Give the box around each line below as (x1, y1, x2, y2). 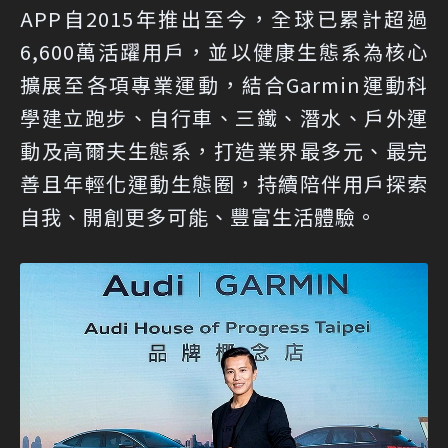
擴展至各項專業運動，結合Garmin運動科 (20, 70, 428, 100)
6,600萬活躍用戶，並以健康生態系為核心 (20, 37, 428, 67)
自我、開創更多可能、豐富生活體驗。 (20, 202, 377, 232)
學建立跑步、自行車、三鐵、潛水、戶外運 (20, 103, 428, 133)
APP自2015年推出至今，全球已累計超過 (20, 4, 428, 34)
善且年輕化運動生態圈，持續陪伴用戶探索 (20, 169, 428, 199)
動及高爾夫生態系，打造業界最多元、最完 (20, 136, 428, 166)
